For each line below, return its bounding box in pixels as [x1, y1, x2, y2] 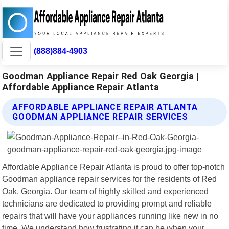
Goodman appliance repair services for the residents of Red [2, 174, 217, 184]
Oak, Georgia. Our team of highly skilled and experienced [2, 186, 209, 196]
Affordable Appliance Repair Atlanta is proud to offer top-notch [2, 162, 225, 171]
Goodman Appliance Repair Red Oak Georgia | [2, 70, 199, 81]
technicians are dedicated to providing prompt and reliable [2, 198, 212, 208]
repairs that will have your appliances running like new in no [2, 211, 219, 220]
